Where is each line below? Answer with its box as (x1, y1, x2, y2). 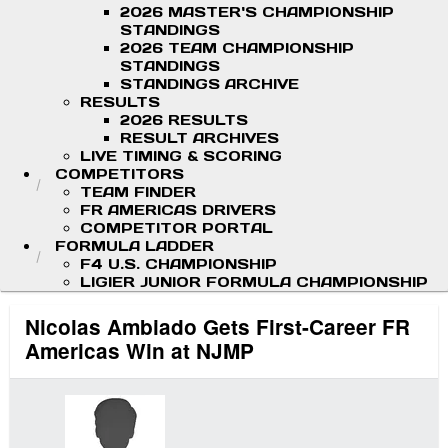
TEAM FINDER (80, 183, 196, 201)
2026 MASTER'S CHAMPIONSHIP (120, 3, 394, 21)
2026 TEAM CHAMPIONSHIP (120, 39, 354, 57)
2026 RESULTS (120, 111, 248, 129)
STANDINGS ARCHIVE (120, 75, 299, 93)
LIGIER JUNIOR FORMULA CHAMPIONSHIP (80, 273, 428, 291)
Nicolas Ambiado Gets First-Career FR (25, 312, 410, 342)
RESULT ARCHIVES (120, 129, 279, 147)
